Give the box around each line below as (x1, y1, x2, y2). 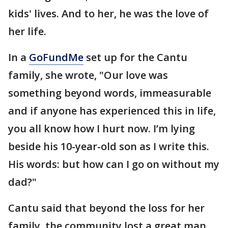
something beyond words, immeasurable (8, 85, 211, 100)
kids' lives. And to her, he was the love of (8, 6, 209, 20)
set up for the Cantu (83, 50, 187, 64)
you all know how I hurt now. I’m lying (8, 121, 195, 135)
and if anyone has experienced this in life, (8, 103, 216, 118)
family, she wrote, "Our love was (8, 68, 168, 82)
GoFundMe (29, 50, 83, 64)
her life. (8, 24, 46, 38)
